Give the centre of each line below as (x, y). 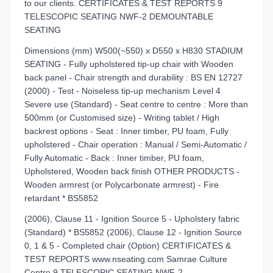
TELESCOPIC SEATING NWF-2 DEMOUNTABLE (119, 16)
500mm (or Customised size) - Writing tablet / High (122, 118)
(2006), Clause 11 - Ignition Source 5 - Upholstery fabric (132, 219)
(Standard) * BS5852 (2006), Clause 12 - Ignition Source (133, 232)
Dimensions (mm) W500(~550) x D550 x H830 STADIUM (134, 51)
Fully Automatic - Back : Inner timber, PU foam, (114, 158)
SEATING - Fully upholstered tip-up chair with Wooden (129, 64)
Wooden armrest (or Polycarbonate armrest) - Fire (122, 185)
